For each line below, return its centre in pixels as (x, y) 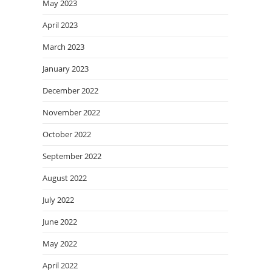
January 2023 (66, 68)
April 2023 (60, 25)
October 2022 (67, 134)
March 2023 (63, 46)
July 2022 (58, 199)
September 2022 (72, 156)
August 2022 (65, 178)
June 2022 (60, 221)
